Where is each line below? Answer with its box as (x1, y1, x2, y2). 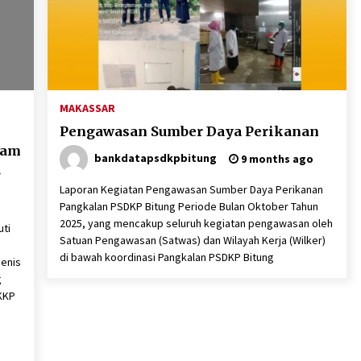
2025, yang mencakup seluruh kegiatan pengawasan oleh (59, 216, 333, 230)
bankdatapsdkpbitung (93, 150, 217, 165)
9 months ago (238, 151, 313, 166)
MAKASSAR (59, 101, 115, 115)
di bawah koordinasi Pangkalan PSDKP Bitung (59, 250, 274, 264)
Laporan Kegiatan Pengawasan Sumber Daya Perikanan (59, 182, 323, 197)
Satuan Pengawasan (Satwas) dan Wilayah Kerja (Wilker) (59, 233, 326, 247)
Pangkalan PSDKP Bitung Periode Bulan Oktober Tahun (59, 199, 318, 214)
